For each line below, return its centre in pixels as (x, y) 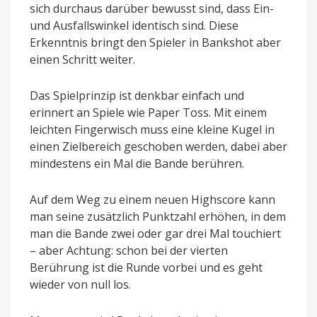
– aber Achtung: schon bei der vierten (129, 250)
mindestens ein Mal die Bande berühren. (137, 163)
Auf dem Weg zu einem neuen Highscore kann (152, 199)
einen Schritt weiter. (82, 59)
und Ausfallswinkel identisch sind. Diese (134, 25)
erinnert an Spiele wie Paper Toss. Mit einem (148, 112)
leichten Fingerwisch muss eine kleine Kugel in (152, 129)
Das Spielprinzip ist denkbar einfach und (137, 95)
